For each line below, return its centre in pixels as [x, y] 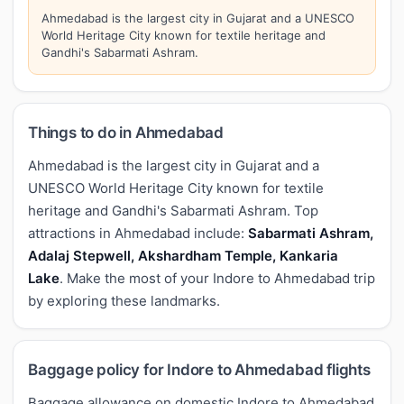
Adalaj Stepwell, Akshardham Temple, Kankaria [183, 255]
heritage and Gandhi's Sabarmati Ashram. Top [173, 210]
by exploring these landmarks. [124, 300]
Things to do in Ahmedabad [126, 132]
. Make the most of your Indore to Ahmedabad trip [217, 278]
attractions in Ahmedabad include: [138, 233]
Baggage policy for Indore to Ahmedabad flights [199, 369]
